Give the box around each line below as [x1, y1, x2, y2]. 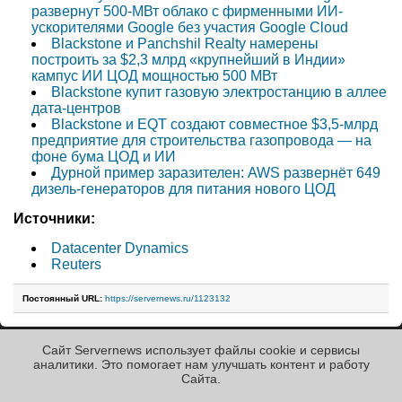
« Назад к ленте [14, 345, 156, 367]
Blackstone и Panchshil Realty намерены [51, 35, 319, 51]
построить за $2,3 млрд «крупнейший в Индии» [31, 51, 345, 67]
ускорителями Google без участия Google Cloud [31, 19, 348, 35]
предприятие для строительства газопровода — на [31, 132, 371, 148]
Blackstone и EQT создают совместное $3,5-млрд [51, 116, 378, 132]
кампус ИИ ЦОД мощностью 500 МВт [31, 67, 277, 83]
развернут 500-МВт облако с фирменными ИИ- [31, 3, 343, 19]
